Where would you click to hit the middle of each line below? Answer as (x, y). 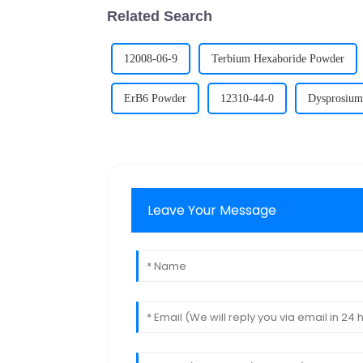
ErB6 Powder (155, 98)
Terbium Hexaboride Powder (278, 58)
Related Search (160, 16)
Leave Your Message (212, 210)
